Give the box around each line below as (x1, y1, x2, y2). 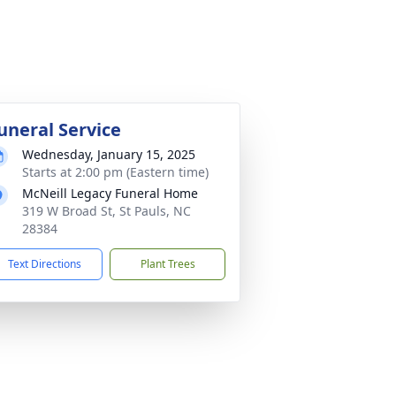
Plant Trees (140, 256, 195, 271)
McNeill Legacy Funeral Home (22, 185, 198, 202)
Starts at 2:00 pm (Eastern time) (22, 164, 209, 180)
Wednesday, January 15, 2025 (22, 146, 195, 163)
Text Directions (8, 256, 81, 271)
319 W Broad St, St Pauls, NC (22, 202, 191, 219)
